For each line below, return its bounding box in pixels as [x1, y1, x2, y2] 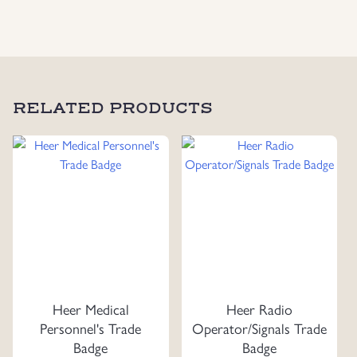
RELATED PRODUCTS [13, 99, 213, 118]
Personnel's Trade [40, 318, 142, 339]
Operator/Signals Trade [192, 318, 327, 339]
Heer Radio [226, 299, 292, 320]
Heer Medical [52, 299, 129, 320]
